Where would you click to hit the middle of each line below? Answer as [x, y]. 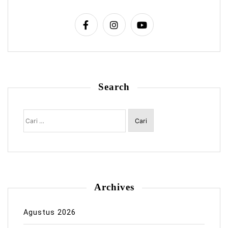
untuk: [35, 120]
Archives [114, 187]
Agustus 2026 [50, 213]
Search [114, 87]
